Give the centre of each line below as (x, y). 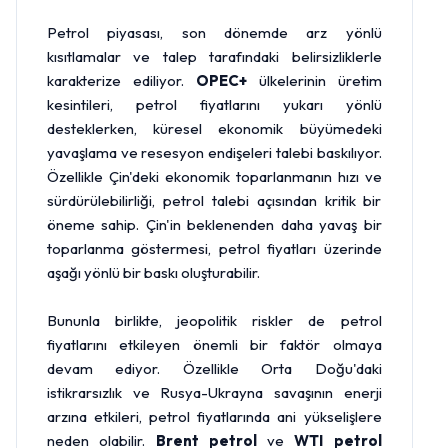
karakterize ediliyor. (121, 80)
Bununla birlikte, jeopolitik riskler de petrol (214, 320)
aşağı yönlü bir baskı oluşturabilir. (153, 272)
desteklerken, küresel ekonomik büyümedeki (214, 128)
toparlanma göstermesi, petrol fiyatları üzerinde (214, 248)
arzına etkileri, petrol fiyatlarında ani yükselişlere (214, 416)
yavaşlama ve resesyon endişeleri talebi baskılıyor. (214, 152)
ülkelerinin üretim (314, 80)
